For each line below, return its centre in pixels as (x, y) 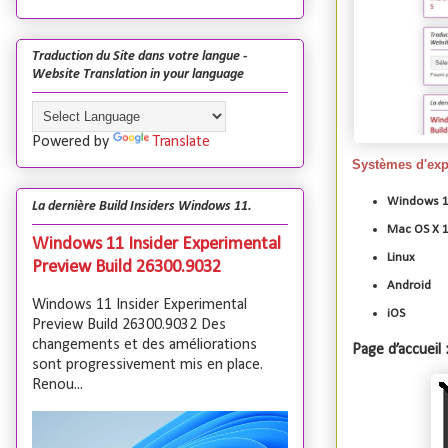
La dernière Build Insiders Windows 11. (142, 206)
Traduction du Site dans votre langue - (139, 57)
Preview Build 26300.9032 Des (129, 324)
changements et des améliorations (144, 344)
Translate (181, 142)
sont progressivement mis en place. (147, 364)
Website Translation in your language (138, 75)
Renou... (57, 384)
